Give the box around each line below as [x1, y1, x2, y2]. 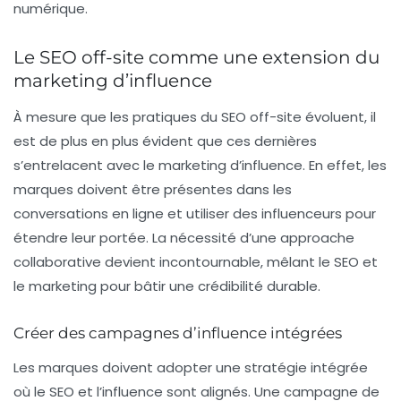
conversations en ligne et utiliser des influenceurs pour [13, 204, 376, 224]
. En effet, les [303, 156, 387, 175]
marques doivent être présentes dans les [13, 180, 292, 200]
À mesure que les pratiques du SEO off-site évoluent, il [13, 107, 376, 127]
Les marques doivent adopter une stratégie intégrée [13, 358, 368, 378]
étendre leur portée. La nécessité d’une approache [13, 228, 354, 248]
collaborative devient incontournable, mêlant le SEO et [13, 252, 378, 272]
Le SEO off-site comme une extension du [13, 47, 380, 69]
